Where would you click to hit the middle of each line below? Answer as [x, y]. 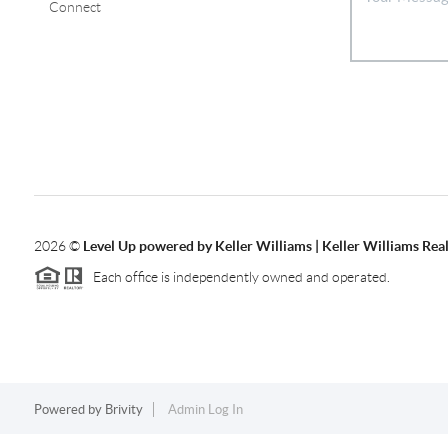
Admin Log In [205, 410]
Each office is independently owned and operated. [236, 276]
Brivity [123, 410]
